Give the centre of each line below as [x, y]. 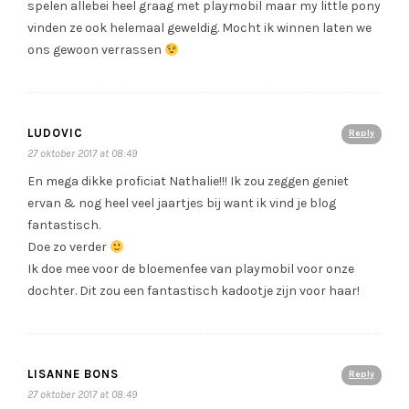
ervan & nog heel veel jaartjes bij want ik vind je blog [182, 204]
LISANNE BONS [73, 374]
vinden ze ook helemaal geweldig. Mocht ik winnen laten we [199, 28]
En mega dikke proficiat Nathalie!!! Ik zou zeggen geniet [188, 182]
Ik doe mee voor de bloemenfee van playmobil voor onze [191, 269]
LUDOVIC [55, 133]
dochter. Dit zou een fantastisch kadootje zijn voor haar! [194, 291]
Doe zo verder [68, 247]
